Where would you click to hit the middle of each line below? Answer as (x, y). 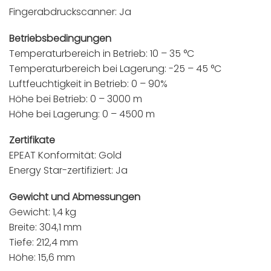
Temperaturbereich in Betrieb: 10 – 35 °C (102, 53)
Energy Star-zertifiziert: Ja (68, 171)
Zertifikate (32, 140)
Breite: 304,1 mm (45, 227)
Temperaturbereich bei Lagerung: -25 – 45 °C (115, 68)
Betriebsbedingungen (60, 38)
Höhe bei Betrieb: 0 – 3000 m (76, 99)
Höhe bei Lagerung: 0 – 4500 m (82, 114)
